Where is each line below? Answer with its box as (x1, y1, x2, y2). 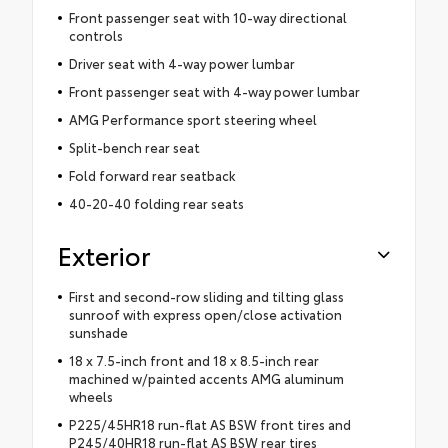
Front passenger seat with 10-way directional (68, 8, 347, 27)
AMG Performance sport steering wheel (68, 110, 317, 129)
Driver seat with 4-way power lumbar (68, 54, 295, 73)
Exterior (58, 237, 150, 273)
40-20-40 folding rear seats (68, 194, 244, 213)
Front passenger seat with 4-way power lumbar (68, 82, 360, 101)
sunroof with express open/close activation (68, 305, 342, 324)
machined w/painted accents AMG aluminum (68, 369, 344, 388)
